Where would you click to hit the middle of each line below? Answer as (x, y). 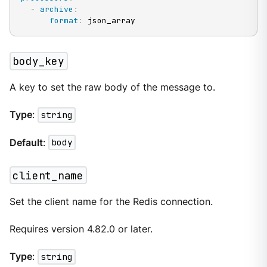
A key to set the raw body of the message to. (112, 88)
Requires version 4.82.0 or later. (81, 229)
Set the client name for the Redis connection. (111, 201)
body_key (38, 61)
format (63, 20)
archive (56, 9)
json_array (109, 20)
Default (26, 142)
